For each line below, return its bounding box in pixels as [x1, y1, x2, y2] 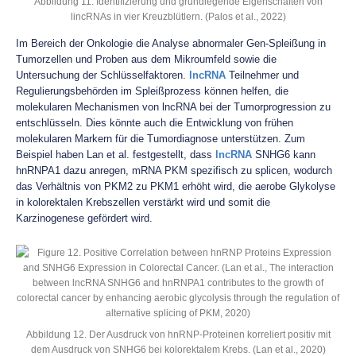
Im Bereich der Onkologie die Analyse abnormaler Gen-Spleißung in [16, 37, 326, 49]
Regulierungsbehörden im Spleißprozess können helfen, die [16, 85, 288, 97]
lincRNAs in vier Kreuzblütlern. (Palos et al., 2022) [70, 11, 286, 21]
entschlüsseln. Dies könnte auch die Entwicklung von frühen [16, 117, 293, 129]
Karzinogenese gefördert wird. [16, 212, 153, 224]
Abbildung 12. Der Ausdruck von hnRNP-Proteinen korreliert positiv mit [25, 329, 331, 339]
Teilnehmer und [226, 69, 299, 81]
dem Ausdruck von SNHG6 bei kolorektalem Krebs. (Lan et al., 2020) [30, 344, 326, 354]
